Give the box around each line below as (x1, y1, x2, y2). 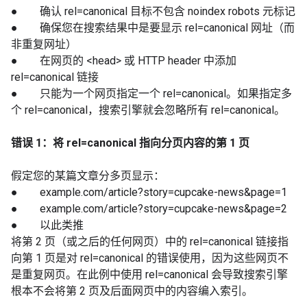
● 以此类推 (11, 219, 84, 232)
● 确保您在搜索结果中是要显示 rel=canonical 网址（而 (11, 21, 295, 34)
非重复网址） (11, 38, 77, 51)
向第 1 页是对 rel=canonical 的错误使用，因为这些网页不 (11, 251, 288, 265)
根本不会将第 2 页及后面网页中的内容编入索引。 (11, 284, 253, 297)
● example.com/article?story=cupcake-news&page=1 (11, 186, 287, 199)
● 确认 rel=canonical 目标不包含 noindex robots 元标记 (11, 5, 295, 18)
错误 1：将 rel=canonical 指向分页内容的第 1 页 (11, 136, 249, 149)
